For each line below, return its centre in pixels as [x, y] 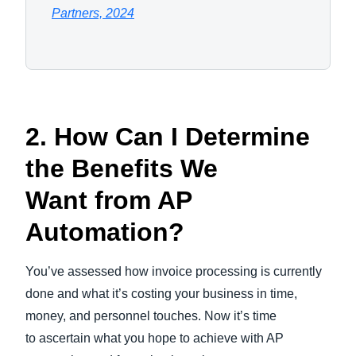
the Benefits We [122, 168]
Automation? [108, 232]
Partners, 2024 [93, 13]
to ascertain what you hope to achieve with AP [155, 338]
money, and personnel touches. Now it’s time [151, 316]
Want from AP [108, 200]
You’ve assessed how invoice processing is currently [174, 271]
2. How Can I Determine [168, 137]
